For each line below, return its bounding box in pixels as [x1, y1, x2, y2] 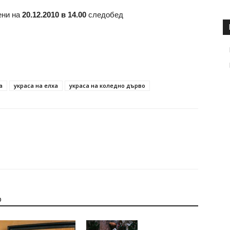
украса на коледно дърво [69, 82, 145, 90]
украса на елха [14, 82, 58, 90]
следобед [86, 10, 123, 20]
